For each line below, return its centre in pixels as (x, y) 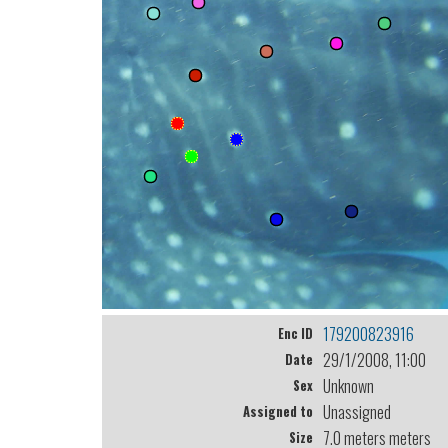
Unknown (349, 386)
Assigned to (277, 412)
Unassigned (358, 412)
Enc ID (295, 334)
